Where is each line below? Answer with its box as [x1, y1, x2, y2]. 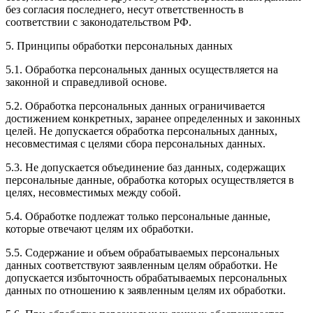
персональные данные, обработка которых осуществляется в [6, 173, 294, 186]
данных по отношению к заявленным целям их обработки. [6, 284, 286, 296]
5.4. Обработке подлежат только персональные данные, [6, 210, 270, 222]
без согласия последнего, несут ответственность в [6, 3, 244, 15]
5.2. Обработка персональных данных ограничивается [6, 99, 265, 112]
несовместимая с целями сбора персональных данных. [6, 137, 265, 150]
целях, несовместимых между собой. [6, 186, 181, 198]
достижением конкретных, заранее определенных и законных [6, 112, 300, 124]
